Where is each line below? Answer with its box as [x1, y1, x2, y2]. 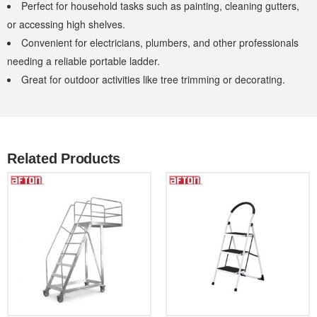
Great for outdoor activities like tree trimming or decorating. [21, 71, 285, 86]
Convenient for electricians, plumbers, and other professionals [21, 35, 299, 50]
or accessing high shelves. [7, 16, 125, 31]
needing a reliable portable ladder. [7, 53, 160, 68]
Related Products [7, 150, 120, 166]
